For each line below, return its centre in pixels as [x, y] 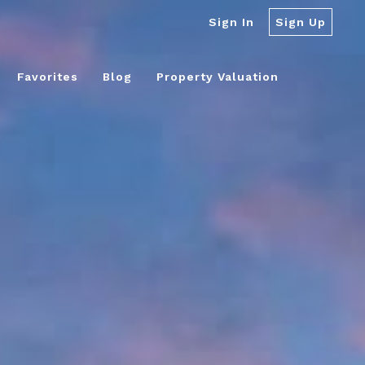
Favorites [48, 77]
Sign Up [301, 22]
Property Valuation [218, 77]
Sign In [231, 22]
